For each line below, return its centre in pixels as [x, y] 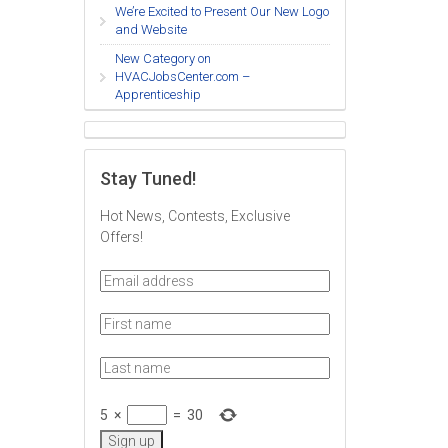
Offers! [121, 237]
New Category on [162, 59]
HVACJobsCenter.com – [182, 77]
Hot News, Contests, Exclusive [194, 216]
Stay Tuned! [147, 179]
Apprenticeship [157, 95]
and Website [150, 30]
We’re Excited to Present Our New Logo [221, 12]
